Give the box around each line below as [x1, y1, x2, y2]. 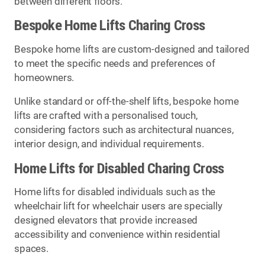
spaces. [14, 243, 49, 255]
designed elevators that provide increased [14, 215, 198, 227]
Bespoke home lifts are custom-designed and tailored [14, 43, 250, 55]
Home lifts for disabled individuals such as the [14, 186, 216, 198]
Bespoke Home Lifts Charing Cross [14, 17, 205, 34]
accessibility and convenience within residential [14, 229, 221, 241]
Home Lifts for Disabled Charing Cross [14, 159, 224, 177]
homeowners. [14, 72, 75, 83]
